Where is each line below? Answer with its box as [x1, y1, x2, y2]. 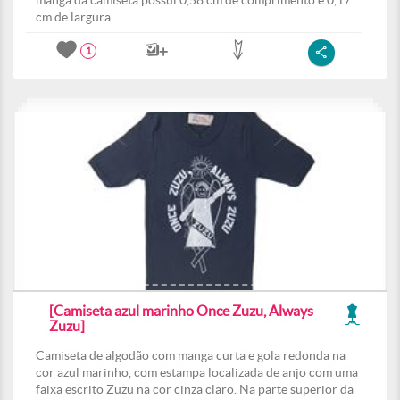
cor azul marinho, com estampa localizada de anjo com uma [36, 365, 358, 379]
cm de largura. [36, 10, 113, 24]
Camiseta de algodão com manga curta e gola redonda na [36, 348, 346, 362]
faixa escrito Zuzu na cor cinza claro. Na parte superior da [36, 382, 354, 396]
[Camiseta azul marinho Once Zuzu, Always [49, 303, 313, 319]
